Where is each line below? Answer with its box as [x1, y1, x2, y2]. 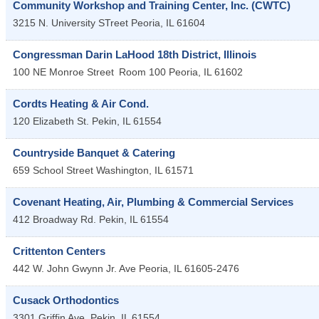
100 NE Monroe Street [13, 66, 114, 78]
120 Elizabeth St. [13, 115, 89, 127]
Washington [96, 164, 149, 176]
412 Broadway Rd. [13, 213, 96, 225]
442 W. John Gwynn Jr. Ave [13, 262, 136, 274]
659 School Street [13, 164, 93, 176]
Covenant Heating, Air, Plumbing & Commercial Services [13, 195, 293, 208]
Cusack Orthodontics [13, 293, 119, 306]
